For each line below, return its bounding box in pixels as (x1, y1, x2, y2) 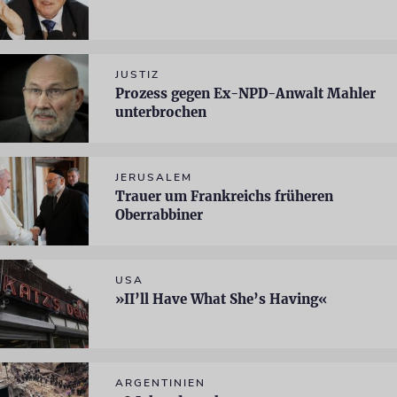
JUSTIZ (115, 67, 160, 82)
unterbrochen (115, 104, 206, 121)
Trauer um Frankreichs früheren (115, 188, 333, 205)
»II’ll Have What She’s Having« (115, 291, 327, 307)
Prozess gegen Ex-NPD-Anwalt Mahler (115, 85, 376, 102)
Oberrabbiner (115, 206, 203, 223)
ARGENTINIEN (115, 376, 206, 390)
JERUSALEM (115, 170, 192, 184)
